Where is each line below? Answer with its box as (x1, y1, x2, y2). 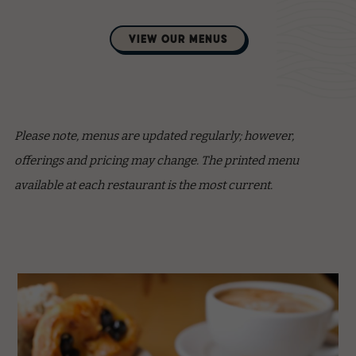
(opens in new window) (109, 14, 153, 25)
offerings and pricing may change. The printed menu (14, 153, 299, 168)
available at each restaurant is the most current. (14, 178, 273, 192)
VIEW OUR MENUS (129, 32, 227, 45)
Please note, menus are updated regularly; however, (14, 129, 294, 143)
